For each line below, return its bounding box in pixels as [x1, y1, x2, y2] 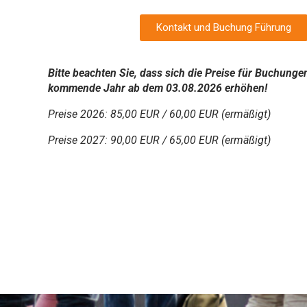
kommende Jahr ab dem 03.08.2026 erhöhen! [48, 81, 267, 95]
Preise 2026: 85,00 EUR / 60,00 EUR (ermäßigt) [48, 107, 271, 121]
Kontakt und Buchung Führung [156, 21, 292, 34]
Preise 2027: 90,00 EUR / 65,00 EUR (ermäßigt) [48, 133, 271, 147]
